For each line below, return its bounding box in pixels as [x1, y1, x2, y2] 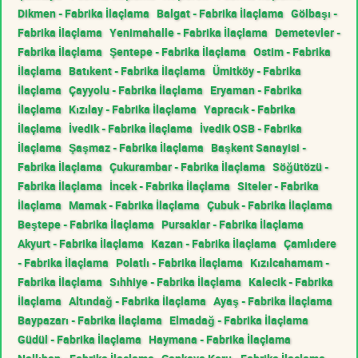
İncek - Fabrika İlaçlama [109, 177, 230, 193]
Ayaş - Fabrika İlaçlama [213, 292, 332, 308]
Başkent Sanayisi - [211, 139, 306, 155]
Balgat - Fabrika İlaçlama [157, 5, 284, 21]
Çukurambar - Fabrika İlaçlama [109, 158, 265, 174]
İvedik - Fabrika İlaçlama [69, 120, 193, 136]
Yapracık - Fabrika [204, 101, 296, 117]
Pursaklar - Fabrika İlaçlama [161, 216, 304, 232]
